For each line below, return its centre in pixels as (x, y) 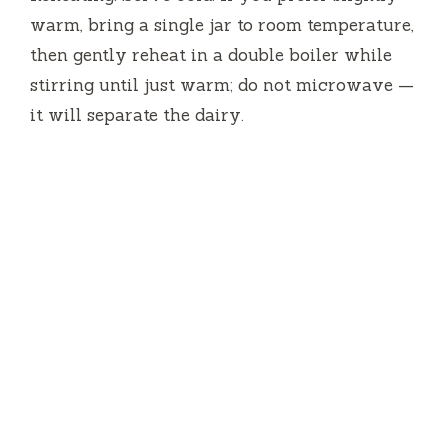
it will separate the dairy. (137, 114)
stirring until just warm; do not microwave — (222, 84)
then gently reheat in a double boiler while (211, 54)
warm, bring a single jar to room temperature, (222, 24)
